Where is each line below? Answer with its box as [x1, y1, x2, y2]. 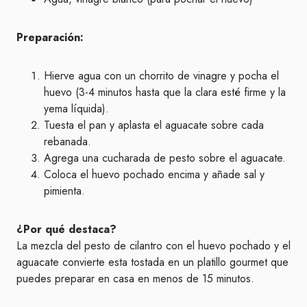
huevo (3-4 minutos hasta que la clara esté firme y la [44, 84, 286, 100]
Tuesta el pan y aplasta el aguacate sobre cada [44, 117, 264, 133]
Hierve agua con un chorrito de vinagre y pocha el [44, 68, 279, 84]
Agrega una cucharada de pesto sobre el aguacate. [44, 150, 286, 166]
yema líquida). [44, 101, 109, 116]
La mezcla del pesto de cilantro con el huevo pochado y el [16, 238, 291, 254]
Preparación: [16, 29, 84, 45]
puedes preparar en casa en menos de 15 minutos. [16, 271, 254, 286]
